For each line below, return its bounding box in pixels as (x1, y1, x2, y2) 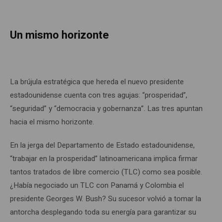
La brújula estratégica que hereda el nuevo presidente (10, 76, 184, 87)
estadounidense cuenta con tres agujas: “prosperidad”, (10, 89, 187, 101)
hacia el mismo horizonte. (10, 116, 94, 127)
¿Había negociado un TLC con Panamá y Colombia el (10, 179, 184, 191)
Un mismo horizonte (10, 27, 109, 43)
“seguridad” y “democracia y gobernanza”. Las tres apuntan (10, 103, 203, 114)
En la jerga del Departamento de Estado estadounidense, (10, 139, 195, 151)
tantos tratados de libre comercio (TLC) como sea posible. (10, 166, 202, 177)
